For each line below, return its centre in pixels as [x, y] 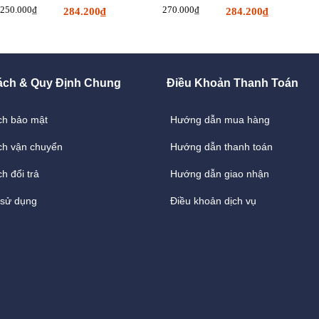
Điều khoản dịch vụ [213, 201]
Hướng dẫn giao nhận [220, 174]
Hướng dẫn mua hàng [220, 120]
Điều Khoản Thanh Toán [232, 83]
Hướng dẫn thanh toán [221, 147]
